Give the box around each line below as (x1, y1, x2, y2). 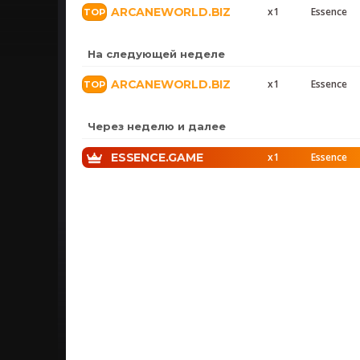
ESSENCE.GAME (111, 150, 203, 165)
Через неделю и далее (88, 120, 226, 133)
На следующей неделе (88, 47, 225, 60)
